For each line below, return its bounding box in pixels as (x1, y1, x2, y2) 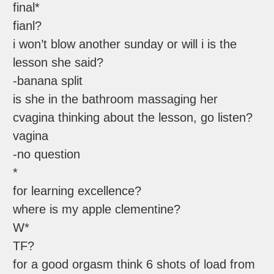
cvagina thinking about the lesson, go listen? (13, 111, 253, 125)
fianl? (13, 19, 42, 33)
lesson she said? (13, 56, 104, 70)
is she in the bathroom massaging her (13, 92, 218, 106)
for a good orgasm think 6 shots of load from (13, 257, 256, 272)
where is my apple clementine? (13, 202, 181, 217)
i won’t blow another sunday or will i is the (13, 37, 237, 51)
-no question (13, 147, 81, 161)
